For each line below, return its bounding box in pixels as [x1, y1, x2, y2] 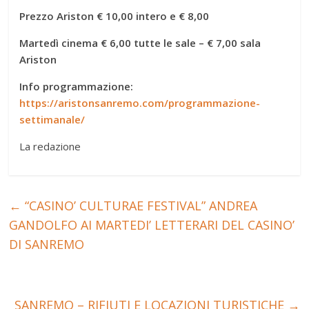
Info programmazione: [19, 79, 134, 93]
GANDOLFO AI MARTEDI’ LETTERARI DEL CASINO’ [9, 216, 295, 233]
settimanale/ [19, 112, 86, 126]
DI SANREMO [9, 235, 85, 252]
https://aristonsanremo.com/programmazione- [19, 95, 261, 110]
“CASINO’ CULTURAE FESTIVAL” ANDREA [21, 197, 258, 214]
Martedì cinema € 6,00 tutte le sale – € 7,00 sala [19, 35, 261, 50]
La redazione [19, 139, 81, 153]
